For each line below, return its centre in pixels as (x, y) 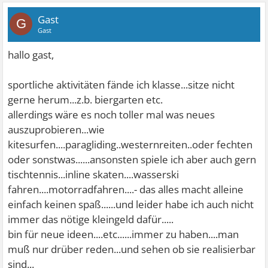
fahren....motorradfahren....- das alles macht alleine (126, 189)
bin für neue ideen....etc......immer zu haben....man (124, 234)
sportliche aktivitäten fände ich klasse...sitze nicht (121, 85)
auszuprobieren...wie (57, 130)
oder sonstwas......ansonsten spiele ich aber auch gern (132, 159)
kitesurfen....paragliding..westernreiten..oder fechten (130, 144)
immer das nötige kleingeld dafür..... (91, 219)
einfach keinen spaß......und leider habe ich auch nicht (131, 204)
